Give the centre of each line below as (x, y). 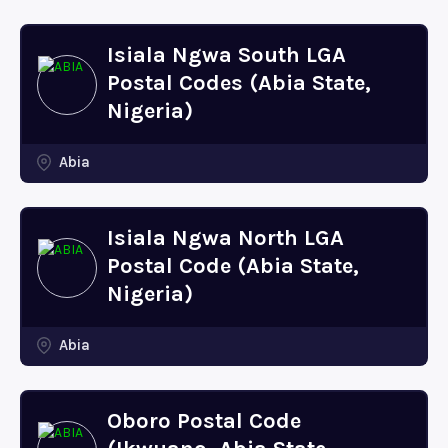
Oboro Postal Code (204, 421)
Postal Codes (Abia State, (239, 83)
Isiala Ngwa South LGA (226, 55)
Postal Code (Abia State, (233, 266)
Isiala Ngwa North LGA (225, 238)
